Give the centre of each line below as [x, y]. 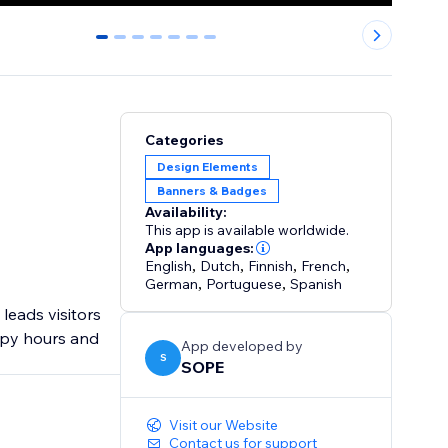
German [172, 284]
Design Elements [208, 167]
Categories [184, 140]
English [169, 266]
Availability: [186, 212]
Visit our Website [224, 425]
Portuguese [244, 284]
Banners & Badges [212, 191]
